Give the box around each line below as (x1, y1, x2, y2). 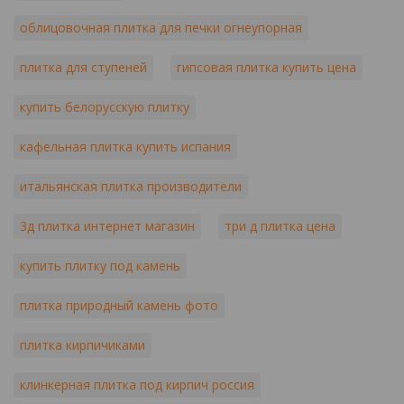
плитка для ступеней (20, 59, 147, 76)
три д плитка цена (225, 217, 335, 234)
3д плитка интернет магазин (20, 217, 195, 234)
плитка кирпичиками (20, 336, 145, 353)
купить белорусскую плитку (20, 98, 189, 115)
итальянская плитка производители (20, 178, 242, 195)
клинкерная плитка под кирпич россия (20, 376, 254, 393)
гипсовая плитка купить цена (177, 59, 356, 76)
